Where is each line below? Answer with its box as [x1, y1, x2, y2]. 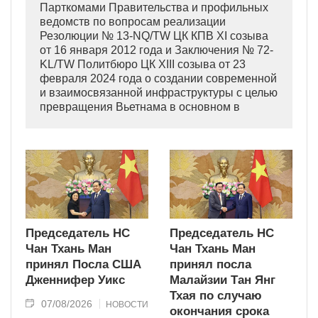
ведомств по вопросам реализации [40, 16, 226, 28]
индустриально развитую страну [40, 115, 210, 128]
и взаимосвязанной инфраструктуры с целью [40, 87, 278, 99]
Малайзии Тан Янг [170, 273, 275, 287]
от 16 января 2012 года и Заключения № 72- [40, 44, 273, 57]
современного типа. [40, 129, 145, 142]
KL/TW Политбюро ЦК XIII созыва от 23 [40, 58, 246, 71]
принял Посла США [26, 258, 141, 272]
